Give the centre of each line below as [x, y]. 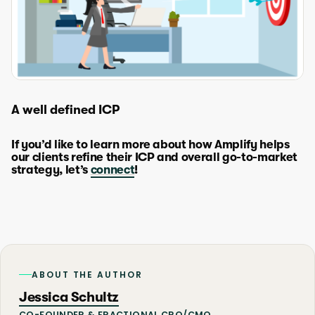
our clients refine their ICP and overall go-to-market [154, 157]
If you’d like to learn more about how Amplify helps [150, 145]
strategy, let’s [51, 170]
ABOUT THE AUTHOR [87, 275]
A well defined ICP [65, 109]
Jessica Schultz [69, 297]
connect [112, 170]
